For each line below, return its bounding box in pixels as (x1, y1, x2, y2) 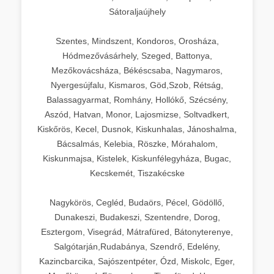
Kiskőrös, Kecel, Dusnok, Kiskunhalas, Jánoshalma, (37, 124, 237, 134)
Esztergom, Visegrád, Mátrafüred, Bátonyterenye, (41, 226, 233, 237)
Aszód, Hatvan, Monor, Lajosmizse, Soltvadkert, (45, 109, 229, 119)
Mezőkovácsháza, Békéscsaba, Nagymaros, (51, 65, 223, 75)
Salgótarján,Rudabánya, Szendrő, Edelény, (54, 241, 220, 251)
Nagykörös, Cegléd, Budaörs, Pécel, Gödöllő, (50, 197, 224, 207)
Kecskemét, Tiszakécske (89, 168, 185, 178)
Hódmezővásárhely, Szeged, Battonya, (62, 50, 212, 61)
